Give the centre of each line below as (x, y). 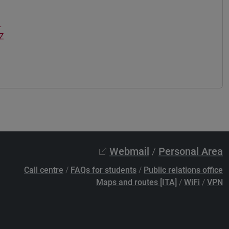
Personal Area (191, 152)
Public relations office (183, 170)
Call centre (44, 170)
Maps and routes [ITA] (136, 182)
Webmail (129, 152)
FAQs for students (104, 170)
